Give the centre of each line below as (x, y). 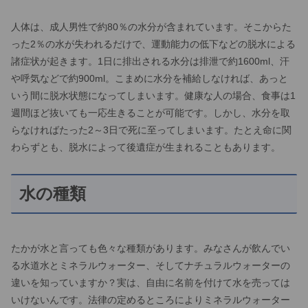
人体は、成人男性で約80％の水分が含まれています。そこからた (151, 27)
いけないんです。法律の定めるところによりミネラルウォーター (151, 300)
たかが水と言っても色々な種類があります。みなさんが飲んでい (151, 249)
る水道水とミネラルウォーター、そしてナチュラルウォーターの (151, 266)
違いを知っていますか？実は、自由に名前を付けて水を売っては (151, 283)
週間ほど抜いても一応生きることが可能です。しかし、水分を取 (151, 113)
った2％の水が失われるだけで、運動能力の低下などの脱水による (153, 44)
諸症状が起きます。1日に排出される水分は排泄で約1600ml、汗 (150, 62)
